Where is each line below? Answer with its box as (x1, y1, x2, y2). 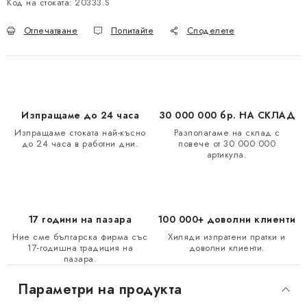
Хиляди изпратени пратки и (168, 230, 286, 244)
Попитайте (110, 24, 153, 38)
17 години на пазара (28, 212, 132, 227)
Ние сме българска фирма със (12, 230, 148, 244)
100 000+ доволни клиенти (158, 212, 296, 227)
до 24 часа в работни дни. (21, 137, 139, 151)
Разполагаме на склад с (173, 126, 280, 140)
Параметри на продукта (18, 280, 182, 300)
